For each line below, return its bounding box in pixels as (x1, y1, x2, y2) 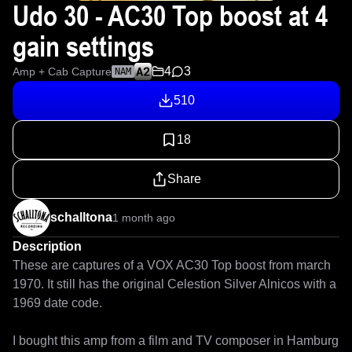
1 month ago (112, 211, 175, 224)
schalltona (50, 211, 112, 224)
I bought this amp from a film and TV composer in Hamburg (13, 334, 339, 347)
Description (13, 240, 82, 253)
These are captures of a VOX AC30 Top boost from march (13, 258, 331, 272)
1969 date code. (13, 296, 105, 310)
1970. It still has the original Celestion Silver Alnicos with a (13, 277, 336, 291)
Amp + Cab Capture (13, 65, 112, 78)
